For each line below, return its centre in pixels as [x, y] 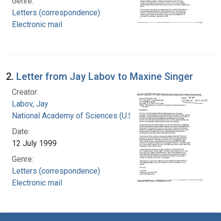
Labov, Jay [30, 104]
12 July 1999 [34, 143]
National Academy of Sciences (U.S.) [74, 115]
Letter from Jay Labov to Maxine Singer [105, 76]
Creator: [25, 92]
